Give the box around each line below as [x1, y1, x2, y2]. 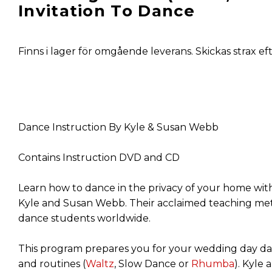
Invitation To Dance [18, 1, 195, 21]
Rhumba [191, 257, 234, 270]
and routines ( [18, 257, 86, 270]
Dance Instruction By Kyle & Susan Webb [18, 121, 219, 133]
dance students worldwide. [18, 212, 151, 224]
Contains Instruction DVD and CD [18, 151, 180, 163]
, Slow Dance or [114, 257, 191, 270]
